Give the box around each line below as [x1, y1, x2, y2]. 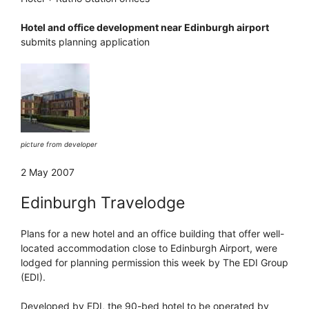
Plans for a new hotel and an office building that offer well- [21, 227, 284, 239]
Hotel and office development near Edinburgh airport [21, 21, 269, 33]
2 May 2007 [21, 166, 74, 178]
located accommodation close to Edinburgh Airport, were [21, 241, 277, 254]
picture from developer [21, 139, 97, 148]
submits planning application [21, 35, 150, 48]
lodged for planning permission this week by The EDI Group [21, 256, 288, 268]
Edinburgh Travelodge [21, 192, 185, 212]
